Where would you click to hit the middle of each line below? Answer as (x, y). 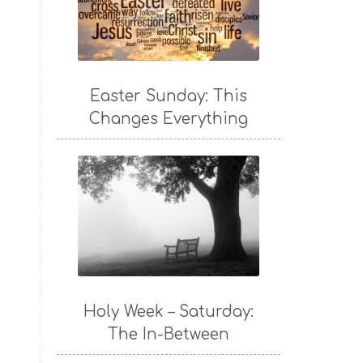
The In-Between (168, 335)
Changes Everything (168, 119)
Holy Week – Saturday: (168, 312)
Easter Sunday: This (168, 96)
